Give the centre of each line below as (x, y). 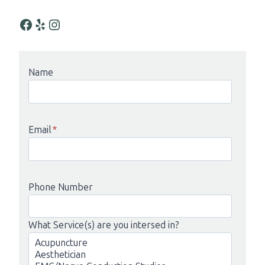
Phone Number (61, 187)
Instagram (53, 24)
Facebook (22, 24)
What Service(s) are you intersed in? (104, 225)
